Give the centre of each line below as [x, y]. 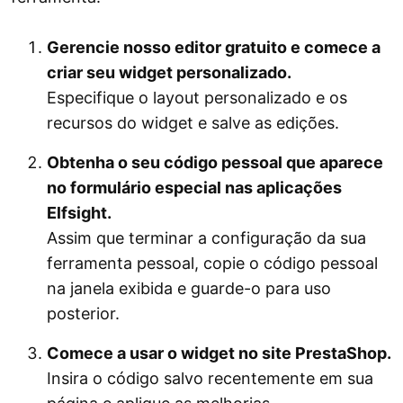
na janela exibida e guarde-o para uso [189, 289]
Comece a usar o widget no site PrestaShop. [219, 354]
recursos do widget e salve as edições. [193, 123]
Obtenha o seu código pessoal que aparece [215, 163]
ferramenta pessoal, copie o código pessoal [212, 264]
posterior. [83, 314]
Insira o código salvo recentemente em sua [210, 379]
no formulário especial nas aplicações [194, 188]
